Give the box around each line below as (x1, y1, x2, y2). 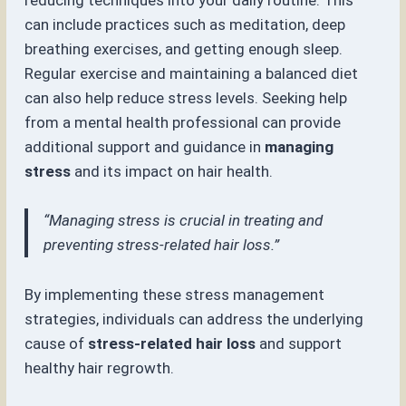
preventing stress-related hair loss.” (43, 236, 280, 255)
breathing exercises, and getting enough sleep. (24, 39, 343, 58)
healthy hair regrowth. (24, 358, 175, 377)
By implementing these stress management (24, 285, 325, 304)
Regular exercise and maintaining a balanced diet (24, 63, 359, 82)
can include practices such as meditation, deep (24, 14, 346, 34)
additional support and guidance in (24, 137, 266, 156)
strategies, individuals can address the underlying (24, 309, 364, 328)
